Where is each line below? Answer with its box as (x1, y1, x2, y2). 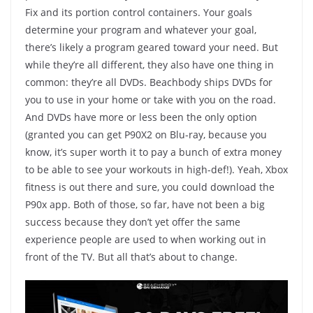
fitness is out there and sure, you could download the (25, 180, 275, 194)
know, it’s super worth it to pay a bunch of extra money (25, 145, 282, 159)
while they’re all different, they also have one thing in (25, 57, 274, 71)
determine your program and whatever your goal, (25, 22, 256, 36)
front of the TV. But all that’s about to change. (25, 249, 238, 263)
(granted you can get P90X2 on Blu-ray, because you (25, 127, 267, 141)
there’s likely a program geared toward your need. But (25, 40, 278, 54)
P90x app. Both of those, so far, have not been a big (25, 197, 265, 211)
